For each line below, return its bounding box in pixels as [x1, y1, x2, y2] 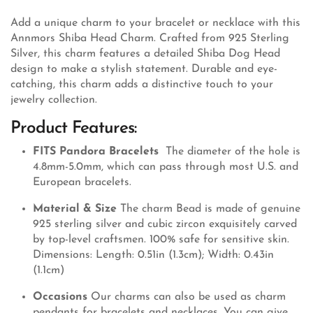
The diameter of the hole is [162, 145, 300, 157]
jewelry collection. [10, 94, 97, 105]
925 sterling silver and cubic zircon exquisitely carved [33, 218, 297, 230]
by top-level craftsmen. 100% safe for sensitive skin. [33, 233, 289, 245]
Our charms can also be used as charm [91, 291, 286, 303]
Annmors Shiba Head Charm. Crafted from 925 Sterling [10, 32, 289, 44]
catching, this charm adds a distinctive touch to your [10, 78, 273, 90]
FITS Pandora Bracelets [33, 145, 159, 157]
